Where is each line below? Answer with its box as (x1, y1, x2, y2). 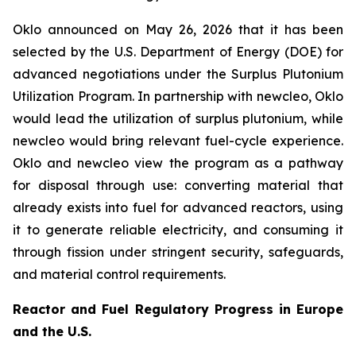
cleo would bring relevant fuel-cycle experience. (38, 133, 343, 149)
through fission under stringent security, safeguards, (13, 244, 343, 260)
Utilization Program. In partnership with (13, 88, 257, 104)
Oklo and (13, 155, 78, 171)
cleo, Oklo (281, 88, 343, 104)
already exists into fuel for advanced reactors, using (13, 199, 343, 215)
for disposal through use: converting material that (13, 177, 343, 193)
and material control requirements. (13, 266, 226, 282)
